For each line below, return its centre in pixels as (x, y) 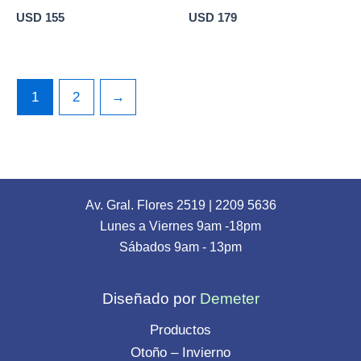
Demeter (229, 299)
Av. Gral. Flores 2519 (145, 205)
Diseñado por (149, 299)
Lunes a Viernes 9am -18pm (180, 226)
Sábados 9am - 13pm (180, 247)
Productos (180, 330)
